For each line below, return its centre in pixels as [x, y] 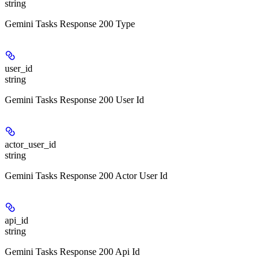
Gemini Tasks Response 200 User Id [74, 100]
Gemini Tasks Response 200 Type [70, 24]
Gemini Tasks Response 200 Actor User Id [86, 176]
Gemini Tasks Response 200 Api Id [72, 252]
